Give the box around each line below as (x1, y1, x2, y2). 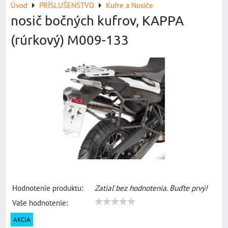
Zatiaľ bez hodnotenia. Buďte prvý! (95, 183, 208, 193)
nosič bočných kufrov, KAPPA (11, 13, 184, 28)
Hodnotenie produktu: (12, 183, 83, 193)
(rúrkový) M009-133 (11, 32, 129, 48)
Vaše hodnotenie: (12, 197, 68, 208)
